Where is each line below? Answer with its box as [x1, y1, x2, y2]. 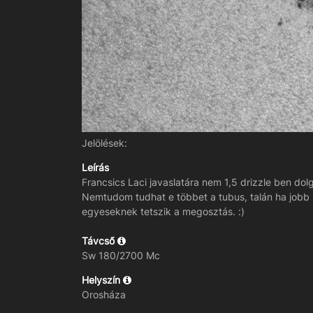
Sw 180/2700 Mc [82, 249, 160, 262]
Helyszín [82, 274, 123, 286]
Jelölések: [82, 137, 127, 150]
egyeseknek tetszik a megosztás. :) [82, 205, 245, 218]
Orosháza [82, 289, 126, 301]
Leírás [82, 161, 109, 174]
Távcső [82, 235, 117, 247]
